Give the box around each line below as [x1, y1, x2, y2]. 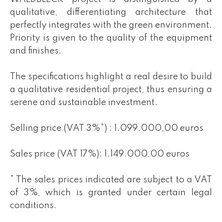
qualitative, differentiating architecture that [10, 8, 212, 17]
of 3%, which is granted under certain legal [10, 188, 212, 197]
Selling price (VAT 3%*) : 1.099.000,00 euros [10, 124, 203, 133]
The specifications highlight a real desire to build [10, 72, 212, 81]
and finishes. [10, 47, 61, 55]
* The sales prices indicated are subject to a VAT [10, 175, 212, 184]
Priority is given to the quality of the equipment [10, 34, 212, 43]
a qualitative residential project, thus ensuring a [10, 85, 212, 94]
